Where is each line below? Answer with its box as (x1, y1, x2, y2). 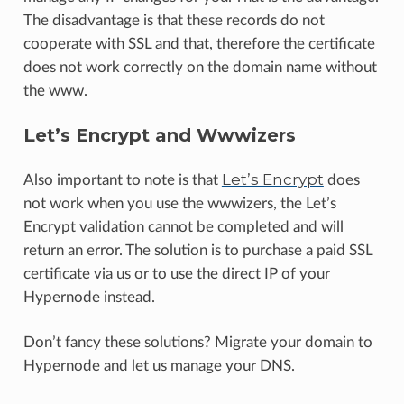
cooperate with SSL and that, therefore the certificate (23, 35, 375, 51)
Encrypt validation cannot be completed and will (23, 218, 344, 234)
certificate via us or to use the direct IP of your (23, 265, 330, 281)
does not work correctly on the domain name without (23, 59, 377, 75)
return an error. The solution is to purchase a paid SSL (23, 242, 372, 258)
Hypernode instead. (23, 289, 155, 305)
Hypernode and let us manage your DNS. (23, 357, 295, 373)
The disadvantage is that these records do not (23, 12, 325, 28)
